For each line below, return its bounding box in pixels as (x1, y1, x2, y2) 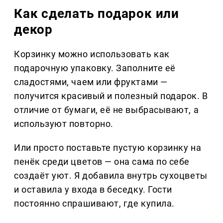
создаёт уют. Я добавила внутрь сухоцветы (14, 170, 208, 181)
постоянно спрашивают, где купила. (14, 198, 175, 209)
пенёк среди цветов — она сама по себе (14, 156, 190, 167)
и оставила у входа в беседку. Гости (14, 184, 172, 195)
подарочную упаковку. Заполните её (14, 63, 176, 74)
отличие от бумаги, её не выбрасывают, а (14, 105, 199, 115)
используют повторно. (14, 118, 113, 129)
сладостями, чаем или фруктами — (14, 77, 168, 88)
